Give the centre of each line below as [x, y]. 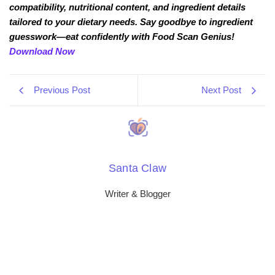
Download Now [42, 51]
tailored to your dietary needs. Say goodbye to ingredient [131, 22]
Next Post [222, 90]
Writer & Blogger [137, 194]
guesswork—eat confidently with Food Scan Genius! [122, 37]
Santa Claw [137, 168]
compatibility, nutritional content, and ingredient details [127, 7]
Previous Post [62, 90]
